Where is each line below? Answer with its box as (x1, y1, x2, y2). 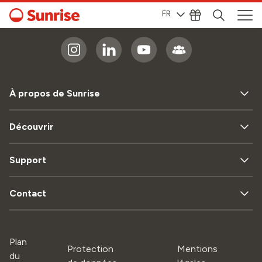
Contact (9, 188, 46, 199)
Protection (67, 243, 113, 254)
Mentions (177, 243, 218, 254)
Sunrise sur (108, 18, 154, 27)
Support (9, 154, 46, 166)
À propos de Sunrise (9, 88, 100, 99)
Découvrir (9, 121, 54, 132)
